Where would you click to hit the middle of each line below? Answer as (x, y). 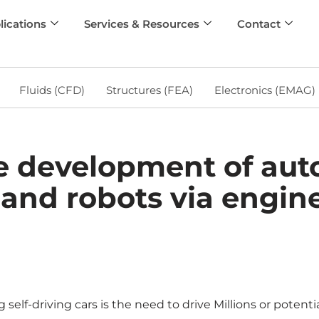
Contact (259, 23)
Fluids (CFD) (52, 90)
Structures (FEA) (149, 90)
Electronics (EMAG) (265, 90)
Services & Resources (142, 23)
